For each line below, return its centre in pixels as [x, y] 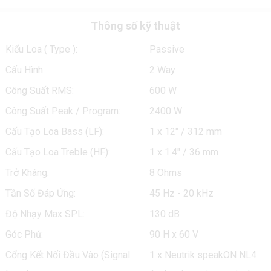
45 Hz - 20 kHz [181, 193]
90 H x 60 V [174, 234]
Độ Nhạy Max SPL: [45, 214]
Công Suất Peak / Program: [63, 111]
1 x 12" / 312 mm [185, 132]
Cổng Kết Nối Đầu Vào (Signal [67, 255]
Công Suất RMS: [39, 90]
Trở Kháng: [27, 173]
